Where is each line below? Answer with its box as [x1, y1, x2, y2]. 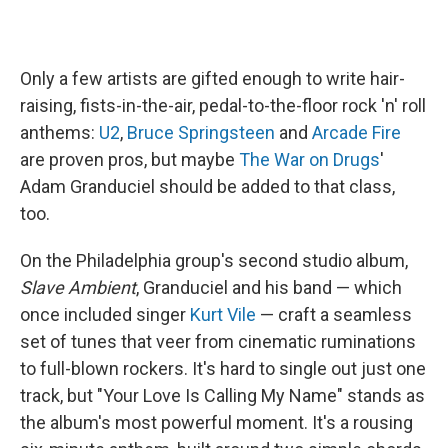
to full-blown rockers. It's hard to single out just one [20, 358, 426, 379]
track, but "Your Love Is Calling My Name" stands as [20, 385, 425, 406]
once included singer [20, 304, 190, 325]
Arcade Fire [312, 122, 401, 143]
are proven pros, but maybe [20, 149, 239, 170]
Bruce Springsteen [127, 122, 275, 143]
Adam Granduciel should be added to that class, [20, 176, 395, 197]
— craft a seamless [256, 304, 412, 325]
